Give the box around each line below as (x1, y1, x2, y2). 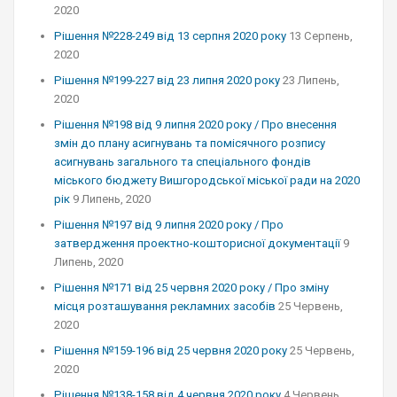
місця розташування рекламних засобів (54, 300, 276, 313)
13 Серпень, (289, 29, 353, 43)
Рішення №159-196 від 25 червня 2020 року (54, 344, 287, 357)
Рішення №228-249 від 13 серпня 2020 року (54, 29, 286, 43)
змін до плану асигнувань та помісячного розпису (54, 136, 325, 150)
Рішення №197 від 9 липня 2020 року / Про (54, 218, 284, 231)
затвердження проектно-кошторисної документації (54, 237, 340, 250)
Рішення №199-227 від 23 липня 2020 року (54, 74, 280, 87)
